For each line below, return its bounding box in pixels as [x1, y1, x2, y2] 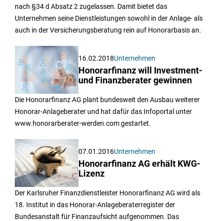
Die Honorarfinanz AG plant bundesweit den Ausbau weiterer [15, 95, 200, 104]
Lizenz [78, 168, 105, 179]
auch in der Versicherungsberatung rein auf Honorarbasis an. [15, 26, 201, 34]
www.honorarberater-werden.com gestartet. [15, 119, 151, 127]
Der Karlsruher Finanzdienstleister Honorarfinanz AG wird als [15, 188, 200, 197]
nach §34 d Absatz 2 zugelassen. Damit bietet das [15, 2, 167, 10]
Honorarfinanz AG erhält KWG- [78, 158, 201, 169]
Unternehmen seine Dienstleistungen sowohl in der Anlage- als [15, 14, 203, 22]
